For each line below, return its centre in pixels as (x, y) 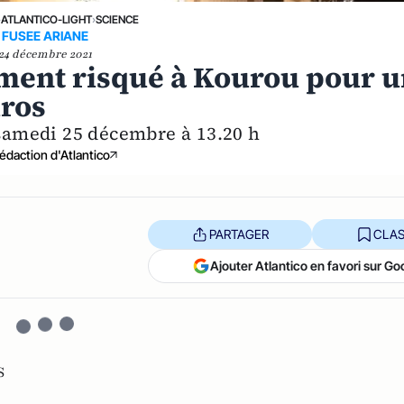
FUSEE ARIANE (46, 36)
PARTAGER (239, 234)
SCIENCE (118, 20)
